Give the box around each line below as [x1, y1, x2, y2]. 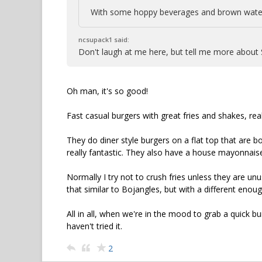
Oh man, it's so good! [67, 85, 148, 96]
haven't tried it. [67, 220, 122, 232]
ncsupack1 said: [78, 35, 129, 44]
